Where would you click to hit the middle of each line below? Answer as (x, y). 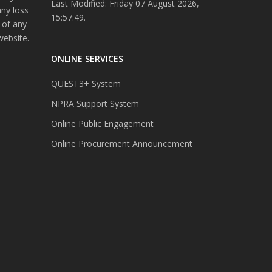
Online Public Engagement (102, 123)
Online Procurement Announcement (121, 143)
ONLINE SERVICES (87, 58)
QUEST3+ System (86, 83)
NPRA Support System (95, 103)
